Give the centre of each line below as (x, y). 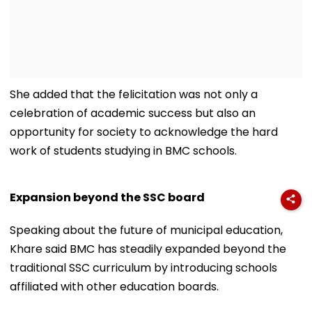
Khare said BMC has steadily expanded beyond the (148, 249)
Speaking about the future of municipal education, (146, 230)
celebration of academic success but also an (133, 113)
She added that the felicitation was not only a (134, 94)
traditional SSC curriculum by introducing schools (143, 267)
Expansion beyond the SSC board (107, 197)
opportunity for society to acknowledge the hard (144, 132)
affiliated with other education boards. (114, 286)
